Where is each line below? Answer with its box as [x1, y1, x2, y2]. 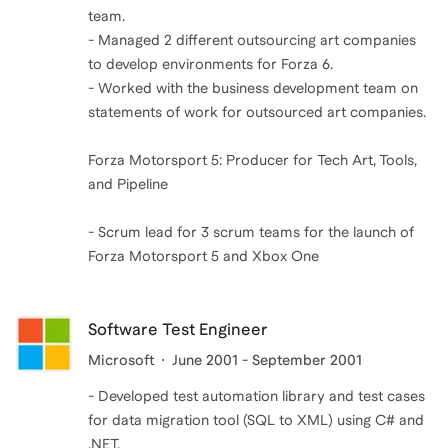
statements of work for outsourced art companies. [88, 104, 426, 120]
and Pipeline [88, 176, 168, 192]
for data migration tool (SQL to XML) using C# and [88, 412, 424, 428]
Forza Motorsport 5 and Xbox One [88, 248, 319, 264]
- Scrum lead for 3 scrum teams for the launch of [88, 224, 414, 240]
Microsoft [88, 352, 154, 368]
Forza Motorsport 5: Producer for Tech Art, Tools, [88, 152, 417, 168]
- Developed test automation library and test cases [88, 388, 425, 404]
